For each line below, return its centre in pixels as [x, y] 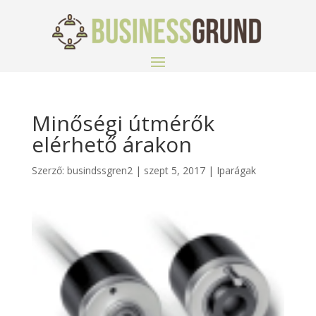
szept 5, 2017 [174, 170]
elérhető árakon [111, 144]
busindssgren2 [99, 170]
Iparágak [236, 170]
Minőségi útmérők [123, 123]
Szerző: [49, 170]
